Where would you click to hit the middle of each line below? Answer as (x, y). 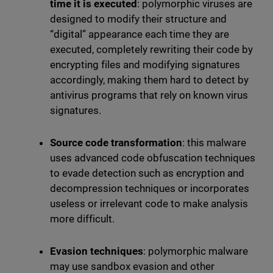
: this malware (214, 143)
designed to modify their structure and (138, 19)
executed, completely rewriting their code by (151, 50)
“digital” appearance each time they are (140, 34)
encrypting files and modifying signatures (145, 65)
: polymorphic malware (196, 251)
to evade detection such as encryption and (147, 173)
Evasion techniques (96, 251)
